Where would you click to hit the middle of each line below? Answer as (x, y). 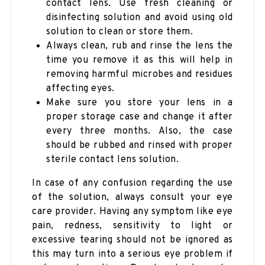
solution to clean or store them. (120, 32)
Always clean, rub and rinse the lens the (140, 46)
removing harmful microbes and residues (140, 74)
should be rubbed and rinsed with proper (140, 145)
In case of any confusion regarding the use (132, 183)
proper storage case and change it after (140, 117)
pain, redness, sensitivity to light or (132, 226)
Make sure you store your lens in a (140, 103)
